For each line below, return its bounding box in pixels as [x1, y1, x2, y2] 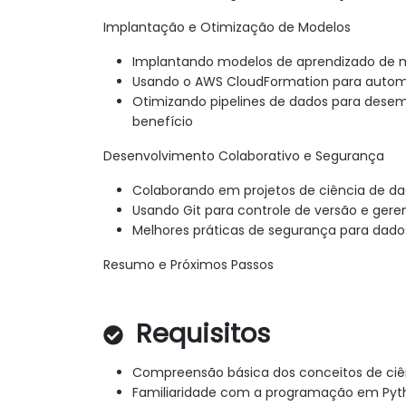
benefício [132, 112, 193, 131]
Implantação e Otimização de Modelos [103, 18, 351, 37]
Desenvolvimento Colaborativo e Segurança [103, 147, 384, 166]
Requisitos [129, 315, 270, 353]
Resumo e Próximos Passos [103, 256, 274, 275]
